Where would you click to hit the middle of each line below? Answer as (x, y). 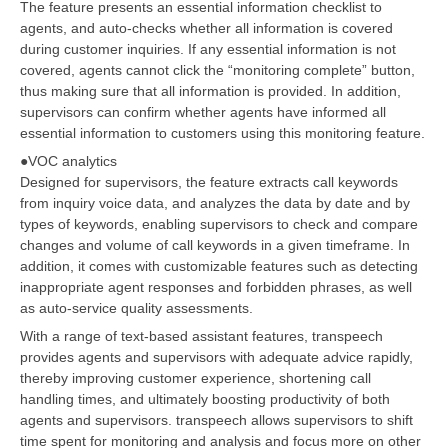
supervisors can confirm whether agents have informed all (203, 111)
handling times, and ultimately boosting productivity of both (205, 398)
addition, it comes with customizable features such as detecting (219, 265)
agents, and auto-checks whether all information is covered (206, 27)
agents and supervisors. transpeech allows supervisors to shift (216, 419)
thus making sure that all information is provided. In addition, (210, 90)
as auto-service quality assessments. (136, 307)
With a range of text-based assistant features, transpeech (201, 335)
